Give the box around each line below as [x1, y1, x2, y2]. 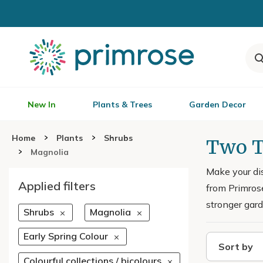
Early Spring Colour [23, 230, 108, 242]
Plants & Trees [93, 99, 152, 110]
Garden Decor [189, 99, 246, 110]
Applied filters [18, 178, 96, 193]
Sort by [218, 241, 253, 252]
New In [28, 99, 56, 110]
